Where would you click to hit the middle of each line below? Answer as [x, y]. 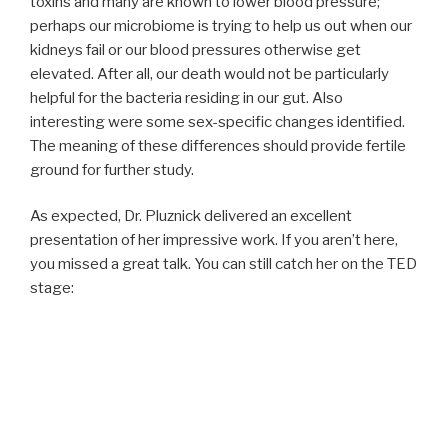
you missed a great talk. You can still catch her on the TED [223, 264]
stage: [52, 288]
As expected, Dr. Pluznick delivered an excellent [191, 216]
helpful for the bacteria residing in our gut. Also [186, 97]
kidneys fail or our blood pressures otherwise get [195, 49]
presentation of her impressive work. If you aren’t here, [214, 240]
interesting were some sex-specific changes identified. [217, 121]
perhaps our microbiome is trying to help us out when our [221, 25]
